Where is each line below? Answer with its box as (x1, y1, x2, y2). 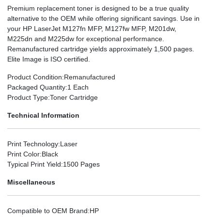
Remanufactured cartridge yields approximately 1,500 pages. (7, 45, 194, 53)
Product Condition (7, 73, 62, 81)
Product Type (7, 93, 48, 101)
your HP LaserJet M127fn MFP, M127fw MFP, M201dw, (7, 24, 176, 32)
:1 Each (65, 83, 89, 91)
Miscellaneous (7, 178, 55, 186)
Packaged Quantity (7, 83, 65, 91)
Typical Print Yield (7, 160, 61, 168)
